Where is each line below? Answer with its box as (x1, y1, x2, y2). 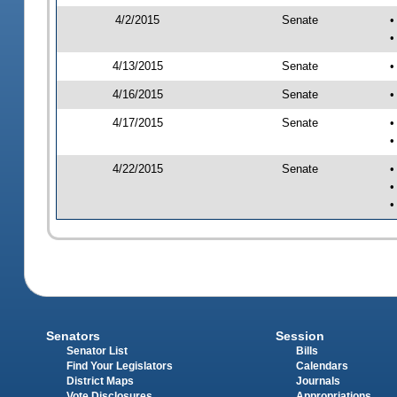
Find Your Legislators (66, 360, 174, 371)
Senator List (66, 345, 128, 356)
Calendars (295, 360, 348, 371)
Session (275, 328, 324, 343)
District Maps (66, 375, 135, 386)
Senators (46, 328, 101, 343)
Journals (295, 375, 340, 386)
